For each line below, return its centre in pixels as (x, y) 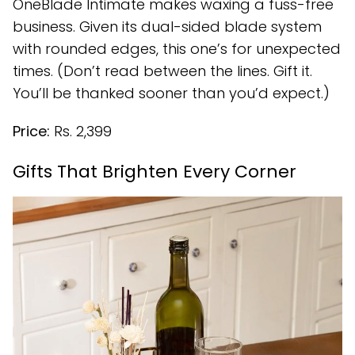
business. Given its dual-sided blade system (167, 27)
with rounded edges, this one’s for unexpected (177, 49)
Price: (31, 132)
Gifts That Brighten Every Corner (155, 172)
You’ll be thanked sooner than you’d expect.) (171, 94)
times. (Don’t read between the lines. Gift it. (162, 71)
